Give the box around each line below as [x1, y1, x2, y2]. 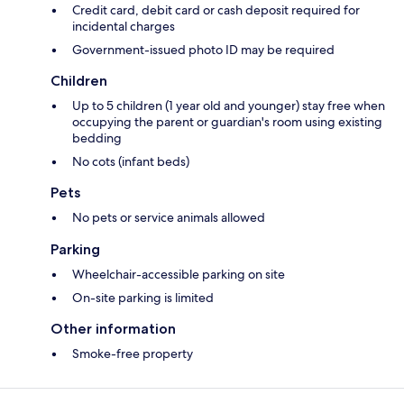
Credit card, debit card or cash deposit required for [72, 2, 360, 19]
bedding [72, 130, 122, 147]
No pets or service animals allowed [72, 209, 265, 226]
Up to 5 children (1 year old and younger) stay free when [72, 97, 385, 115]
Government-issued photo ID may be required [72, 41, 335, 59]
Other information [50, 320, 176, 338]
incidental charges [72, 18, 175, 35]
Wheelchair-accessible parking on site [72, 266, 285, 283]
